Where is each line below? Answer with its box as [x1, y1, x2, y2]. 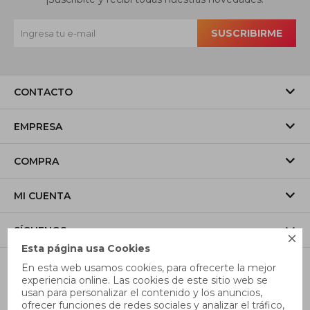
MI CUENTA [14, 189, 71, 202]
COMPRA [14, 154, 59, 167]
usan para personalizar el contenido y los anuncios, [21, 286, 263, 299]
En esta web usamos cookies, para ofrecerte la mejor [21, 262, 277, 274]
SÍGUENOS [14, 224, 66, 237]
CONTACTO [14, 85, 73, 98]
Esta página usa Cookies [21, 242, 151, 255]
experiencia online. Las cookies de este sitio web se [21, 274, 268, 286]
